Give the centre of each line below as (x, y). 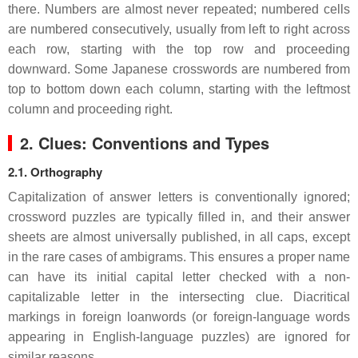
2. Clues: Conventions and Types (145, 143)
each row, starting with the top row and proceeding (179, 50)
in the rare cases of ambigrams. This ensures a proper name (179, 257)
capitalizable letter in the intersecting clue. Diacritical (179, 297)
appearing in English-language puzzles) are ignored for (179, 337)
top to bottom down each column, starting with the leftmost (179, 89)
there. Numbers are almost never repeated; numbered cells (179, 10)
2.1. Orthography (55, 172)
